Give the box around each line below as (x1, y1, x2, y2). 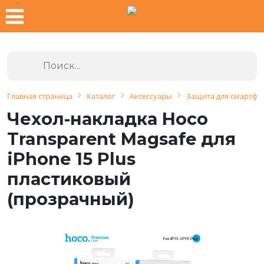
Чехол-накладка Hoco (7, 108, 208, 129)
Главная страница (7, 91, 72, 101)
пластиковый (7, 169, 131, 189)
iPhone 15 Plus (7, 148, 136, 169)
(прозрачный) (7, 189, 134, 209)
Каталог (87, 91, 115, 101)
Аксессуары (130, 91, 172, 101)
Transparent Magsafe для (7, 128, 236, 149)
